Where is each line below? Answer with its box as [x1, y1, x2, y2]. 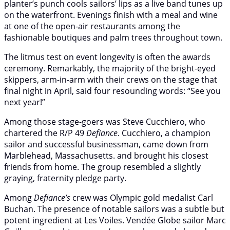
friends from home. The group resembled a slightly [4, 161, 201, 172]
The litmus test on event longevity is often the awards [4, 51, 210, 63]
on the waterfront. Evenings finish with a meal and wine [4, 9, 218, 21]
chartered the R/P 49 [4, 127, 86, 139]
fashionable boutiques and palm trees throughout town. [4, 31, 222, 43]
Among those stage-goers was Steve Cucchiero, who [4, 116, 205, 127]
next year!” [4, 96, 45, 108]
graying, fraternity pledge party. [4, 172, 126, 184]
